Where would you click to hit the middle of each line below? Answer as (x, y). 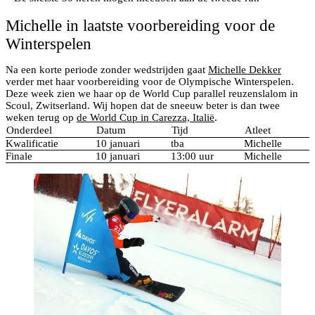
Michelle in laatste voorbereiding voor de (140, 26)
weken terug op (41, 118)
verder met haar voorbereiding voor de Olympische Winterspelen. (150, 82)
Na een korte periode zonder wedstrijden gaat (107, 70)
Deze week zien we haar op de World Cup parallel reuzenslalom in (152, 94)
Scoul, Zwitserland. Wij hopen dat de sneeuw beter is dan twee (143, 106)
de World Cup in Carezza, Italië (146, 118)
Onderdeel (29, 130)
